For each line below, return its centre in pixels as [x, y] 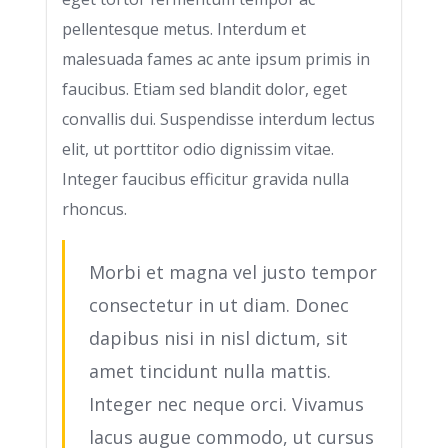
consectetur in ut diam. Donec [219, 305]
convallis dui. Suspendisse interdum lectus [218, 119]
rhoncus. [94, 209]
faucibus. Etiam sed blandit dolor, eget [204, 89]
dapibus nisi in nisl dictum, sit [218, 338]
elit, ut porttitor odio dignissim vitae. [198, 149]
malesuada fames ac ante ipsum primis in [216, 59]
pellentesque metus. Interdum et [184, 29]
